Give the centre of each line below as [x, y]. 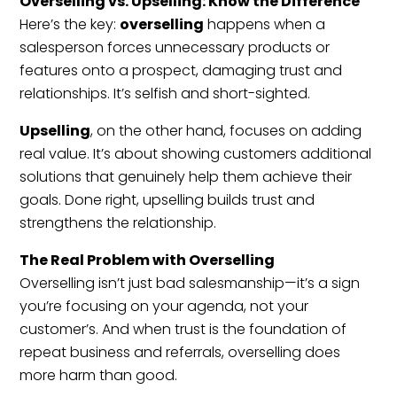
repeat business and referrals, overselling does [180, 352]
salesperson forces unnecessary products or [175, 47]
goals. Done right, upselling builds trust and [167, 199]
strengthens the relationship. [118, 222]
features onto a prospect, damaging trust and [181, 70]
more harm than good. [99, 375]
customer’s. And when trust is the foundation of [183, 329]
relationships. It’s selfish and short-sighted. [165, 93]
